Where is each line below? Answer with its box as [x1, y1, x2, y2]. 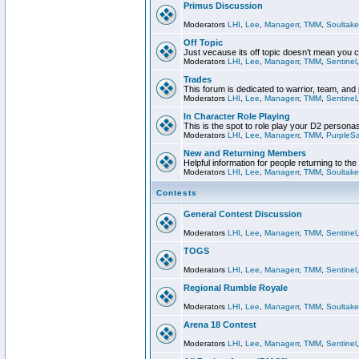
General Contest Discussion [184, 209, 302, 219]
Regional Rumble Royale [184, 283, 288, 292]
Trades [184, 75, 212, 84]
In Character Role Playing [184, 111, 290, 121]
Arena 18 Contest [184, 320, 256, 329]
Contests [156, 188, 197, 197]
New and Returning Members [184, 148, 306, 158]
